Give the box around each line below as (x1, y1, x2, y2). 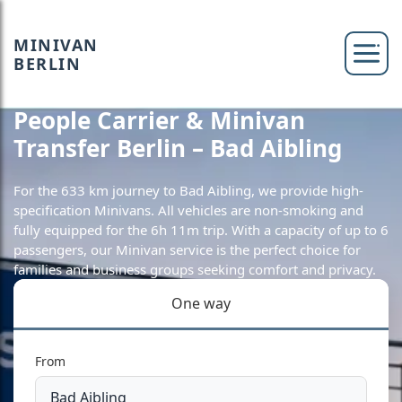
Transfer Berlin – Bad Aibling (13, 132, 342, 164)
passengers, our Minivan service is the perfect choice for (13, 240, 361, 258)
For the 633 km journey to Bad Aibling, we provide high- (13, 181, 363, 199)
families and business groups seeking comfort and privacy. (13, 260, 376, 278)
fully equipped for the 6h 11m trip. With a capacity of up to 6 (13, 221, 389, 239)
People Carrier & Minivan (13, 104, 305, 136)
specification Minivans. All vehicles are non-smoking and (13, 201, 363, 219)
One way (171, 293, 231, 313)
